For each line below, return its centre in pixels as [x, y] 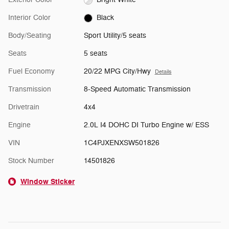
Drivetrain [24, 107]
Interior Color [29, 18]
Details [163, 72]
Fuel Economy [31, 72]
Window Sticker [48, 182]
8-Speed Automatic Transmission [137, 89]
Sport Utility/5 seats [115, 36]
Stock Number [31, 161]
